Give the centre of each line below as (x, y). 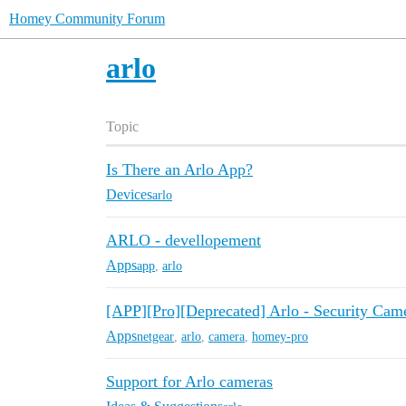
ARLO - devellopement (184, 240)
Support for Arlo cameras (189, 382)
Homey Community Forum (87, 19)
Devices (129, 194)
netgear (155, 336)
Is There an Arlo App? (179, 169)
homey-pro (280, 336)
